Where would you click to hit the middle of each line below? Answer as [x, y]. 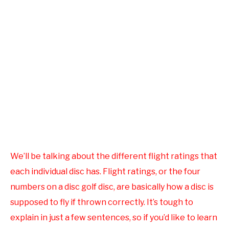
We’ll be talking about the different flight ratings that [114, 156]
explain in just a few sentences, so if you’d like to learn [114, 218]
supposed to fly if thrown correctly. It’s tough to [102, 202]
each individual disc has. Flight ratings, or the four [105, 172]
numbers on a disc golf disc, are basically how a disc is [112, 187]
